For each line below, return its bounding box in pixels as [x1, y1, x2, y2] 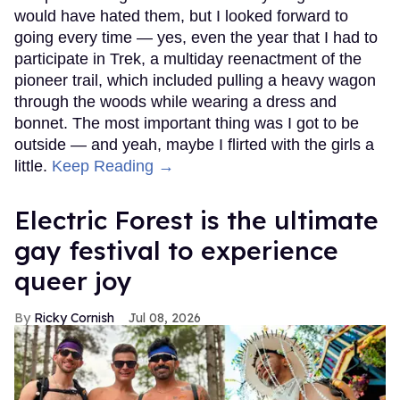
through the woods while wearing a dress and [14, 93, 337, 112]
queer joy [14, 265, 132, 297]
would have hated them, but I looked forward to [14, 7, 348, 26]
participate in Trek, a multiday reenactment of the [14, 50, 362, 69]
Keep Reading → [52, 157, 174, 176]
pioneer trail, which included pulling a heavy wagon [14, 71, 376, 90]
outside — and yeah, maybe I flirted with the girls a [14, 136, 374, 154]
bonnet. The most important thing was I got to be [14, 114, 359, 133]
